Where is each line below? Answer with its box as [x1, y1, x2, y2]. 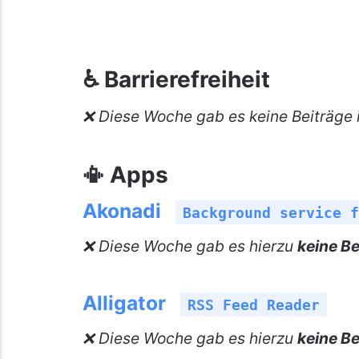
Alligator [82, 290, 166, 315]
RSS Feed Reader [187, 296, 320, 313]
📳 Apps [82, 160, 168, 188]
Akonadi [82, 198, 161, 223]
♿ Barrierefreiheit [82, 65, 270, 93]
